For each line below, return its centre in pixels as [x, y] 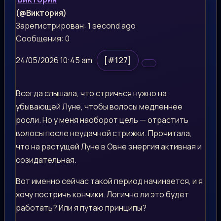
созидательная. [46, 160]
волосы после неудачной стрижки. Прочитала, [104, 133]
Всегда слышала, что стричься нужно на [91, 93]
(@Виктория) [41, 13]
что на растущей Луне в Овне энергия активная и [109, 146]
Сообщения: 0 [43, 38]
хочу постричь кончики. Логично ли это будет [102, 194]
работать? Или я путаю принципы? [81, 207]
